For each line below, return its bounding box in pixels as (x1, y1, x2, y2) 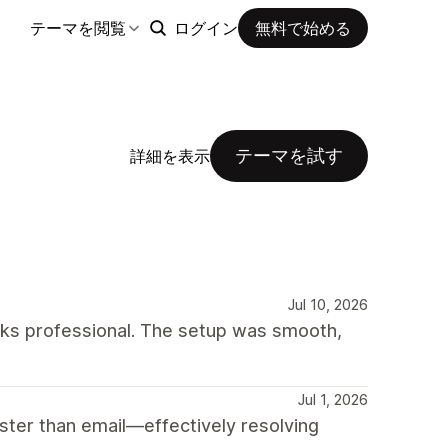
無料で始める (255, 17, 351, 38)
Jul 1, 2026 (298, 391, 368, 408)
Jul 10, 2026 (288, 296, 368, 313)
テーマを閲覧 (30, 17, 126, 38)
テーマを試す (235, 145, 343, 166)
